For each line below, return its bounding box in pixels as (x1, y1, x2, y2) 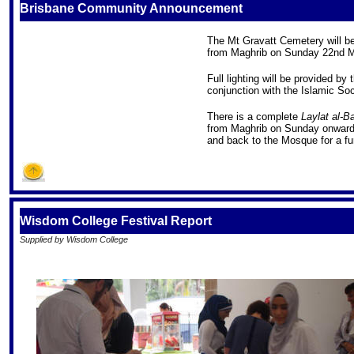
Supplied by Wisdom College (20, 235, 128, 244)
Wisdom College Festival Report (20, 214, 212, 228)
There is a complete (206, 111, 301, 122)
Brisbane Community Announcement (20, 2, 243, 15)
